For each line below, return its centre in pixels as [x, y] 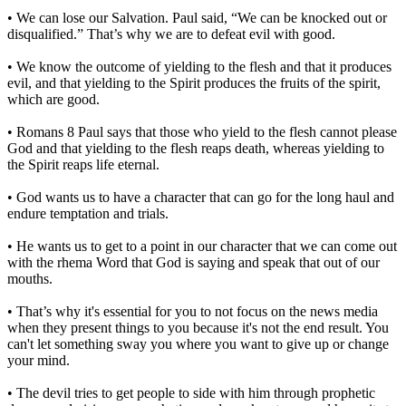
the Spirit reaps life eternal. [83, 164]
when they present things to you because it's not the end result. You [198, 327]
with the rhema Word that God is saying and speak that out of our [193, 262]
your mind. [39, 360]
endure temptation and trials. [88, 213]
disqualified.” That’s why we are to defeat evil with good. [171, 34]
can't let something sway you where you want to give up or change [198, 343]
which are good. [53, 99]
